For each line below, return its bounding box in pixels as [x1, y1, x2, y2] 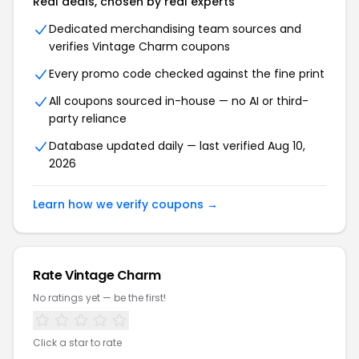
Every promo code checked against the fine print [49, 66, 325, 82]
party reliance [49, 111, 127, 127]
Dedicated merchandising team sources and [49, 21, 301, 37]
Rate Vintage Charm [33, 266, 161, 284]
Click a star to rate [33, 336, 122, 349]
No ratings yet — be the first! [33, 291, 166, 305]
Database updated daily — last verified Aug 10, [49, 138, 305, 154]
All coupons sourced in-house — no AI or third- [49, 93, 309, 109]
